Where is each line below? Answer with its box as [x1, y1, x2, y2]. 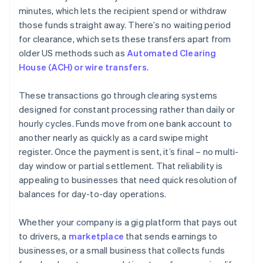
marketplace [68, 230, 124, 242]
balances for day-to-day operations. [19, 188, 166, 200]
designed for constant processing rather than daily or [19, 103, 235, 116]
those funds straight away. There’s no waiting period [19, 19, 231, 31]
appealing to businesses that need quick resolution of [19, 174, 238, 186]
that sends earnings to [124, 230, 218, 242]
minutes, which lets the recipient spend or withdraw [19, 5, 227, 17]
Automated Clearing [127, 47, 217, 59]
